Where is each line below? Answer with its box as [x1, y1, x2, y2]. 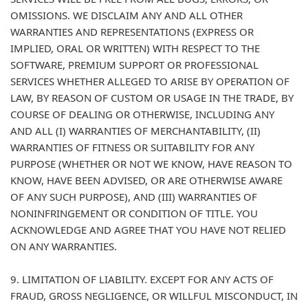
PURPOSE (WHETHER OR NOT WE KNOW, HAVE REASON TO [10, 157, 292, 170]
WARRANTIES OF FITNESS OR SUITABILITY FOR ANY [10, 140, 254, 154]
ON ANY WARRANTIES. [10, 239, 117, 253]
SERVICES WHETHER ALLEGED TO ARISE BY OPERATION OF [10, 74, 289, 88]
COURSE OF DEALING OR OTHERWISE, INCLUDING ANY [10, 107, 274, 121]
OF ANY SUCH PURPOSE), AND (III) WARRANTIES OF [10, 190, 257, 203]
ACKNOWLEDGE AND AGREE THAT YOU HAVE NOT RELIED [10, 223, 286, 236]
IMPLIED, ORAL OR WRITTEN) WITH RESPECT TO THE [10, 41, 260, 55]
